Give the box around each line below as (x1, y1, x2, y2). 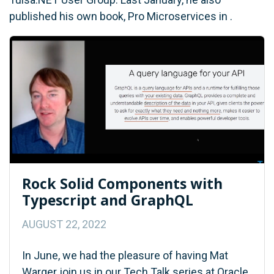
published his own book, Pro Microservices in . (9, 9, 232, 23)
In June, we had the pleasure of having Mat (22, 248, 228, 262)
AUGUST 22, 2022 (22, 217, 106, 231)
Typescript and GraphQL (22, 190, 193, 210)
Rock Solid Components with (22, 173, 223, 193)
